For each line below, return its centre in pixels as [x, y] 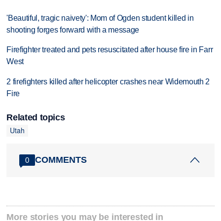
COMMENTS [61, 160]
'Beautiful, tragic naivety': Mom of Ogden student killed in [100, 18]
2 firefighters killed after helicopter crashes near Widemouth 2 [108, 82]
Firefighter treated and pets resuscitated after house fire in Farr [110, 50]
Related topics [36, 117]
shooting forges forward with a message [73, 30]
